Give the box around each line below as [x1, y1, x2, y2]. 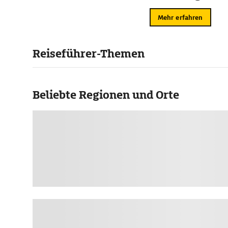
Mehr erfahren [157, 13, 203, 22]
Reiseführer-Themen [33, 46, 145, 61]
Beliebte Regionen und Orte [33, 88, 179, 102]
